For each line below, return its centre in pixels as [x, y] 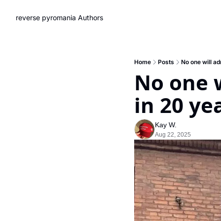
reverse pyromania [46, 18]
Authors [91, 18]
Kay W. [166, 125]
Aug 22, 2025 [173, 135]
